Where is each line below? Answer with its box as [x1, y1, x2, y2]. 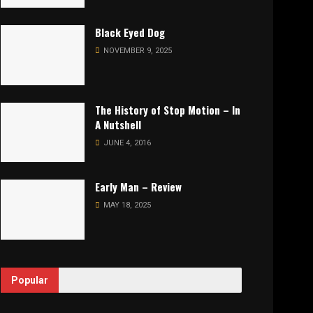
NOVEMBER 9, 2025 [101, 45, 172, 55]
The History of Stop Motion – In [95, 101, 240, 117]
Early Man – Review [95, 179, 182, 195]
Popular [11, 275, 48, 286]
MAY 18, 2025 [101, 201, 151, 210]
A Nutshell [95, 116, 141, 132]
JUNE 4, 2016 [101, 138, 151, 147]
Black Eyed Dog [95, 24, 165, 40]
